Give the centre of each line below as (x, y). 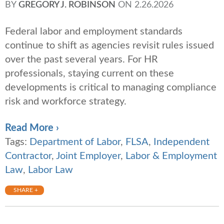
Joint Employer (88, 156)
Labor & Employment (171, 156)
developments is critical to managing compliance (111, 88)
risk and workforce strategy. (66, 102)
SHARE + (26, 190)
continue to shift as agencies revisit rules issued (109, 46)
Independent (181, 142)
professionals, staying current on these (89, 74)
